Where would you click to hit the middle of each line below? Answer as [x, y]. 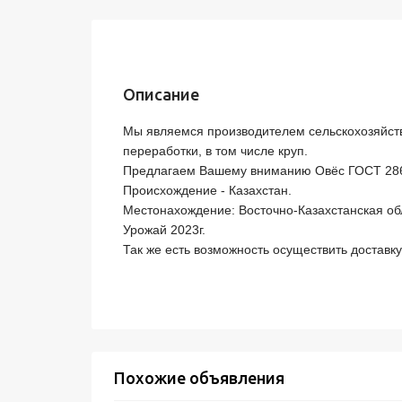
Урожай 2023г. [164, 230]
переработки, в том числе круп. [215, 151]
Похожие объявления [199, 378]
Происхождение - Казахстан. [207, 190]
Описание [161, 94]
